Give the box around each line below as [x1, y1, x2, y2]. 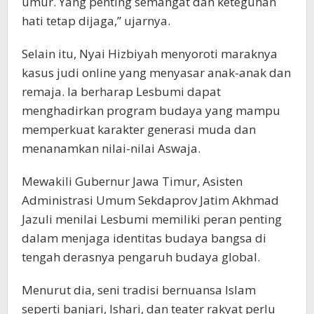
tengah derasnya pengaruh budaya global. [22, 248, 260, 265]
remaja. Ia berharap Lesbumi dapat [22, 83, 221, 100]
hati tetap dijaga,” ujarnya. [22, 12, 170, 29]
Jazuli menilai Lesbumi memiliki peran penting [22, 210, 282, 227]
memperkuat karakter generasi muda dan [22, 121, 256, 137]
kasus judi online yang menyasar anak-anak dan [22, 64, 291, 81]
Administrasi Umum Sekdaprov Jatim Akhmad [22, 191, 279, 208]
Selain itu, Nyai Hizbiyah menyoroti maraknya [22, 45, 278, 62]
